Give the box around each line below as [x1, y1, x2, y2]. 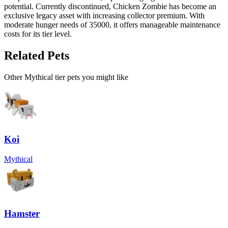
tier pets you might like [53, 72, 128, 81]
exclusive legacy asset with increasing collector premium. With [4, 11, 205, 20]
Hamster [4, 208, 40, 219]
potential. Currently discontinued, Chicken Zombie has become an [4, 2, 216, 11]
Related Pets [4, 48, 69, 62]
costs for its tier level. [4, 29, 72, 38]
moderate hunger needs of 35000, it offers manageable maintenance [4, 20, 220, 29]
